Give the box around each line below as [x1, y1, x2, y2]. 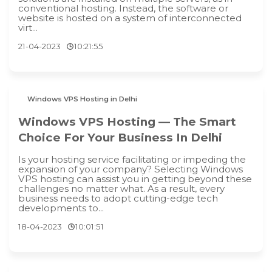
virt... [18, 22, 38, 34]
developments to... [18, 202, 104, 214]
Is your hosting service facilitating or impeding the [18, 154, 246, 166]
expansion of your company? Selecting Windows [18, 163, 243, 175]
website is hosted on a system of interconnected [18, 12, 242, 24]
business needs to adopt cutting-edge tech [18, 192, 218, 205]
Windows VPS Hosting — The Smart [18, 115, 236, 129]
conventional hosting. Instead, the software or [18, 2, 228, 15]
